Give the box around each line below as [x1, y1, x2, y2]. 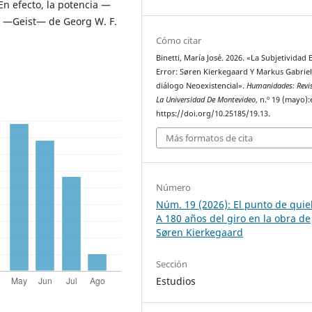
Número [156, 181, 192, 194]
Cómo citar [156, 33, 202, 47]
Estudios [156, 274, 196, 288]
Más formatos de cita [166, 132, 253, 145]
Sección [156, 258, 188, 271]
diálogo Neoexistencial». [156, 80, 247, 91]
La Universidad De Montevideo [156, 94, 256, 104]
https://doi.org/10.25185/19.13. [156, 108, 271, 118]
